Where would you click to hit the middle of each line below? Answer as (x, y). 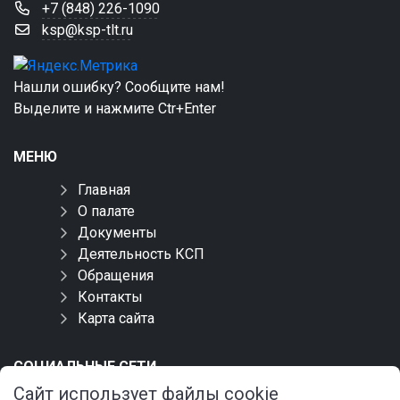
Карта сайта (116, 319)
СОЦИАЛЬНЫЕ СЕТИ (85, 367)
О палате (106, 212)
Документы (117, 233)
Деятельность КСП (141, 254)
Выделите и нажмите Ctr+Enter (115, 109)
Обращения (116, 276)
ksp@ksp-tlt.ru (87, 29)
